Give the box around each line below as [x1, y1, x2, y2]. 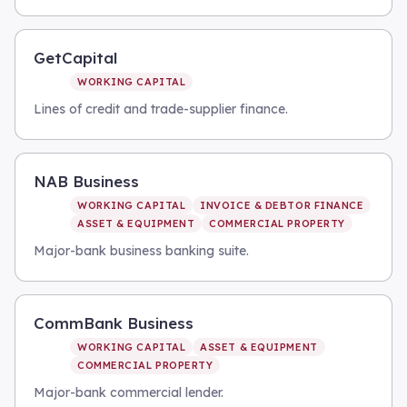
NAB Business [34, 172, 139, 191]
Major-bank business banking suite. [34, 243, 249, 259]
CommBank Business [34, 313, 194, 333]
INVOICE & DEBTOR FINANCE [200, 199, 364, 212]
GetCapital [34, 48, 117, 67]
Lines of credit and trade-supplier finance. [34, 101, 288, 117]
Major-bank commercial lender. [34, 384, 223, 401]
